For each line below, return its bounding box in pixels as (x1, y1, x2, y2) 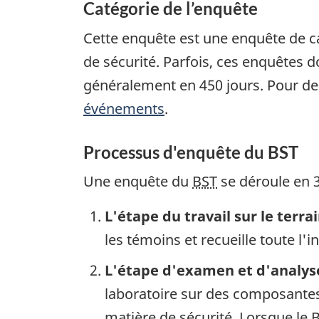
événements (83, 98, 164, 118)
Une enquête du (83, 172, 192, 192)
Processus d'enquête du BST (83, 141, 298, 162)
